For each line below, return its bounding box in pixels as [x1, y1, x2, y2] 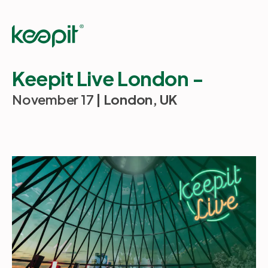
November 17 [12, 91, 94, 108]
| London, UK [93, 91, 177, 108]
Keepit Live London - [12, 66, 203, 90]
